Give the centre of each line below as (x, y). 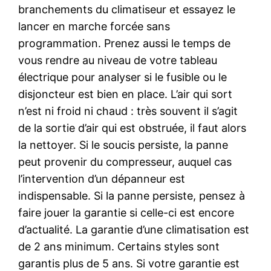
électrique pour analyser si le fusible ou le (123, 77)
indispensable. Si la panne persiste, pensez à (132, 195)
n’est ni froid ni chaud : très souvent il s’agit (128, 111)
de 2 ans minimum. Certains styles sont (119, 246)
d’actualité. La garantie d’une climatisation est (134, 229)
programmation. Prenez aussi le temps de (125, 43)
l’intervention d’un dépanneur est (102, 178)
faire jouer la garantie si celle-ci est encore (126, 212)
